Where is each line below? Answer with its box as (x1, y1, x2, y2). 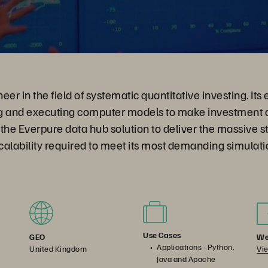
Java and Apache (157, 254, 216, 264)
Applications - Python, (157, 242, 234, 252)
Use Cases (143, 230, 181, 240)
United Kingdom (29, 243, 87, 254)
